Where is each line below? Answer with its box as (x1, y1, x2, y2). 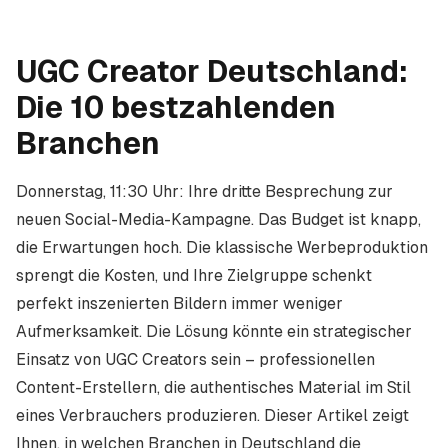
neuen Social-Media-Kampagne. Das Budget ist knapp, (16, 210, 421, 229)
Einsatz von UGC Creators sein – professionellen (16, 350, 375, 369)
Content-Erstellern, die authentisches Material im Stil (16, 378, 411, 397)
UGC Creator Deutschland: (16, 54, 408, 89)
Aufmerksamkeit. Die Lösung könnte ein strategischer (16, 322, 412, 341)
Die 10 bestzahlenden (16, 90, 336, 125)
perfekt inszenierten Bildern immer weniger (16, 294, 343, 313)
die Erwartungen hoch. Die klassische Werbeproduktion (16, 238, 428, 257)
